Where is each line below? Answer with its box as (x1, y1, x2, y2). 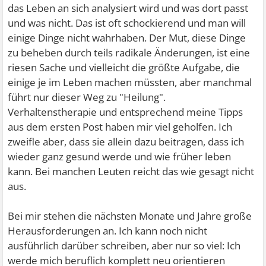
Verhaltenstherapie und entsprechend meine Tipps (8, 105, 243, 119)
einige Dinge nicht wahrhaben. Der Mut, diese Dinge (8, 31, 246, 45)
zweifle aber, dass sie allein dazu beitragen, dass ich (8, 135, 245, 149)
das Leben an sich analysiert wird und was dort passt (8, 1, 249, 15)
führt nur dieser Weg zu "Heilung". (8, 90, 166, 104)
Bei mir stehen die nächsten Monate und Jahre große (8, 209, 252, 223)
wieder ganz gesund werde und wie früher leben (8, 150, 232, 164)
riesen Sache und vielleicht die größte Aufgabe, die (8, 61, 240, 75)
